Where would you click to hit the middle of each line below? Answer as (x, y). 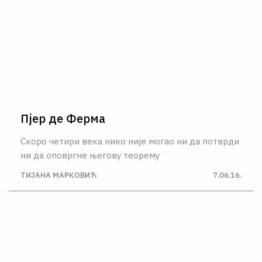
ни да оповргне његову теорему (90, 155)
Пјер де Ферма (63, 118)
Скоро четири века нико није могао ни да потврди (130, 141)
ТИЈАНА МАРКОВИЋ (58, 175)
